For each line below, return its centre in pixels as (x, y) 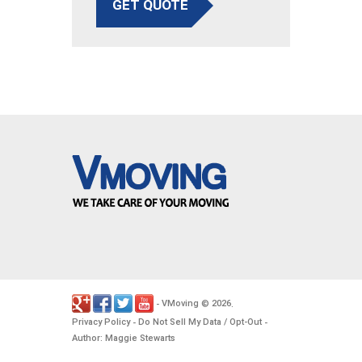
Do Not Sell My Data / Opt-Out (200, 322)
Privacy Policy (101, 322)
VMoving (180, 304)
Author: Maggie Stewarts (124, 339)
